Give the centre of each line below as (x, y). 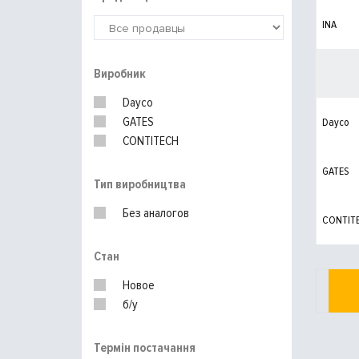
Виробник (120, 74)
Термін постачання (145, 348)
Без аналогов (156, 213)
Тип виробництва (140, 184)
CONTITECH (151, 141)
